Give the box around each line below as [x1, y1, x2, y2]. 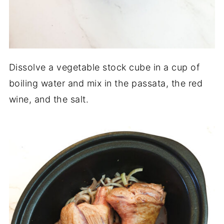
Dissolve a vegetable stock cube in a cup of [8, 61, 200, 72]
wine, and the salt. [8, 93, 89, 104]
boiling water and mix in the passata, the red [8, 77, 203, 88]
